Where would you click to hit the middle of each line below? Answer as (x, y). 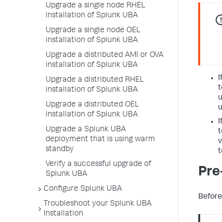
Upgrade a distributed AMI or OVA (105, 55)
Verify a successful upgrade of (98, 165)
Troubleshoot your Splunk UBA (98, 204)
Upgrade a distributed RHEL (95, 80)
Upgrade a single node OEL (93, 31)
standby (60, 150)
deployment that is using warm (100, 140)
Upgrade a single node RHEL (95, 6)
